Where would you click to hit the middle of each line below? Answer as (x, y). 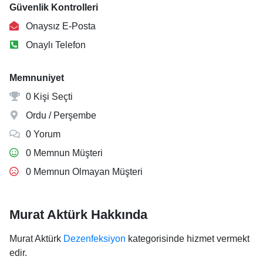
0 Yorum (42, 134)
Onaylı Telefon (55, 45)
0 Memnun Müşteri (63, 153)
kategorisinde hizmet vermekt (188, 239)
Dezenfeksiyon (95, 239)
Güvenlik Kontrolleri (54, 7)
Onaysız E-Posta (60, 26)
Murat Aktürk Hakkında (78, 215)
